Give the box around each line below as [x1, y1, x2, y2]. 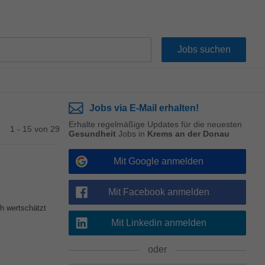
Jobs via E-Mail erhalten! [89, 103, 199, 113]
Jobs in [116, 129, 147, 138]
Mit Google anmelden [114, 156, 203, 166]
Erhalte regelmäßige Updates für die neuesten [69, 119, 242, 129]
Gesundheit [69, 129, 116, 138]
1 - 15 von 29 [10, 124, 60, 134]
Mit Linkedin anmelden [111, 218, 206, 228]
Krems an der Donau [147, 129, 230, 138]
